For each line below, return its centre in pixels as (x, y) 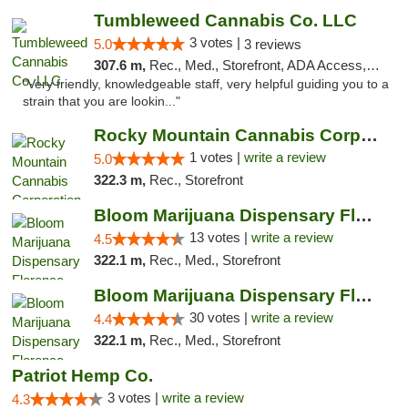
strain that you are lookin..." (102, 102)
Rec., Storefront (196, 180)
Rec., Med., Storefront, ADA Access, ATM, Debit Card (257, 65)
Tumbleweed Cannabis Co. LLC (225, 20)
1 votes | (216, 157)
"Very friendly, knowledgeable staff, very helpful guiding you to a (206, 84)
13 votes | (220, 237)
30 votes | (220, 317)
